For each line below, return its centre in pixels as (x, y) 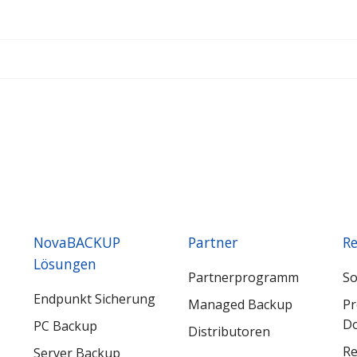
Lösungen (65, 264)
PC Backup (66, 326)
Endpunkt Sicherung (95, 298)
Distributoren (229, 331)
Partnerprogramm (243, 277)
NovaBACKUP (77, 243)
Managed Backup (240, 304)
